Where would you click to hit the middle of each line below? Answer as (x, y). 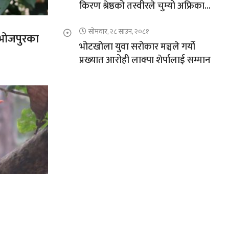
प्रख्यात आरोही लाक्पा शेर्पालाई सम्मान (145, 60)
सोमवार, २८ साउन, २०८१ (119, 32)
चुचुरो (89, 19)
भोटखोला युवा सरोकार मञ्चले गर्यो (137, 47)
